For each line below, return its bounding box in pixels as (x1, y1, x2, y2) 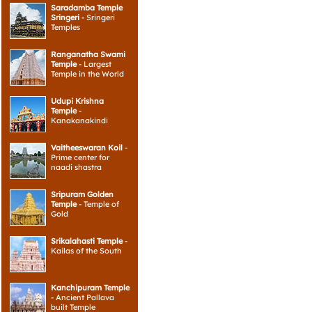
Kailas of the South (51, 246, 122, 256)
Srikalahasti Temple (51, 236, 123, 246)
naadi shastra (51, 162, 102, 172)
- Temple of (77, 199, 119, 209)
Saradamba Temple (51, 3, 123, 13)
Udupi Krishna (51, 96, 104, 106)
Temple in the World (51, 69, 124, 79)
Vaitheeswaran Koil (51, 143, 123, 153)
